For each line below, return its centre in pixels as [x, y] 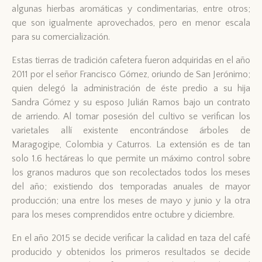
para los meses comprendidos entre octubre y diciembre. [123, 214]
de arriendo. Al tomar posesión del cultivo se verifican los [131, 116]
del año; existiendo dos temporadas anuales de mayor [131, 186]
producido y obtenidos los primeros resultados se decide [131, 252]
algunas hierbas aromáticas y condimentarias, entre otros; [131, 8]
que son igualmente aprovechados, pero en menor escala [131, 23]
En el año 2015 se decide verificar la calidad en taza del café [131, 238]
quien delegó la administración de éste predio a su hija [131, 88]
